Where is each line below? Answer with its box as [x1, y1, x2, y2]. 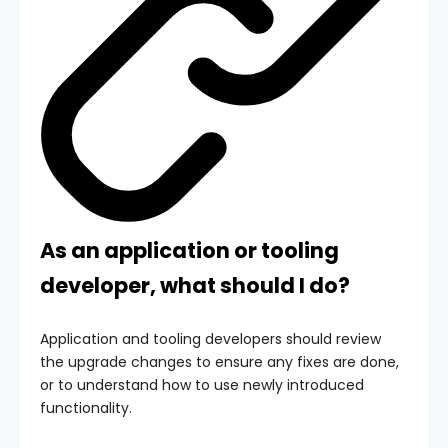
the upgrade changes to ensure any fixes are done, [40, 352, 399, 373]
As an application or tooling [40, 236, 339, 266]
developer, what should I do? [40, 271, 350, 301]
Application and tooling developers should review [40, 329, 381, 350]
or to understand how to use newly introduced [40, 375, 364, 396]
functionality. [40, 398, 132, 419]
